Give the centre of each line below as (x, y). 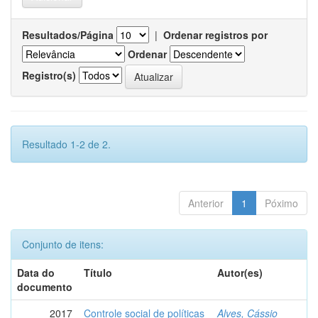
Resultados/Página (68, 35)
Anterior (206, 203)
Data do (36, 273)
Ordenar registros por (215, 35)
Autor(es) (240, 273)
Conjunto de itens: (63, 244)
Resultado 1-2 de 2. (66, 144)
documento (45, 287)
